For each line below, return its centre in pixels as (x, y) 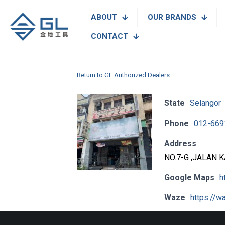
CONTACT (110, 36)
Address (180, 143)
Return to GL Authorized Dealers (123, 75)
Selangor (205, 103)
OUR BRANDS (172, 17)
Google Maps (189, 178)
